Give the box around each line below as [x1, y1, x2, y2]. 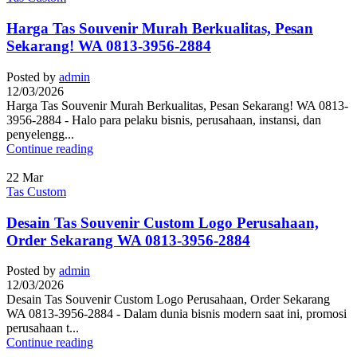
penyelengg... [6, 127, 74, 141]
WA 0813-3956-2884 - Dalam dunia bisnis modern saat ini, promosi [6, 307, 347, 321]
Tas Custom [6, 184, 66, 198]
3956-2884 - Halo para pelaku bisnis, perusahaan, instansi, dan [6, 112, 321, 127]
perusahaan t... [6, 321, 79, 335]
